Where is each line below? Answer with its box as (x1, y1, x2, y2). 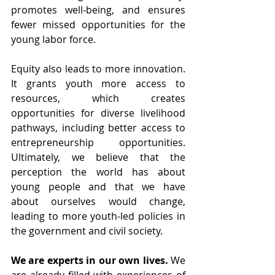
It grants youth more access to (11, 76, 185, 90)
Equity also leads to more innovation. (11, 61, 185, 76)
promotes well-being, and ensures (11, 2, 185, 17)
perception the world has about (11, 165, 185, 179)
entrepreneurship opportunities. (11, 135, 185, 149)
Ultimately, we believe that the (11, 150, 185, 164)
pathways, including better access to (11, 120, 185, 134)
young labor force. (11, 32, 98, 46)
